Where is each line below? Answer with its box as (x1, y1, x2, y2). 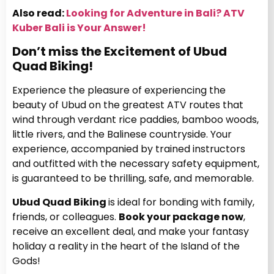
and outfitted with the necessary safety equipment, (12, 157, 259, 171)
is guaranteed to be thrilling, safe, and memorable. (12, 171, 254, 186)
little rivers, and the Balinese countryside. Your (12, 127, 232, 142)
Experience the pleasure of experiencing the (12, 83, 226, 98)
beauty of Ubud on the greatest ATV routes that (12, 98, 243, 113)
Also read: (12, 6, 66, 21)
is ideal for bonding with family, (108, 194, 254, 209)
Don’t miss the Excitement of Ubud (12, 43, 227, 61)
